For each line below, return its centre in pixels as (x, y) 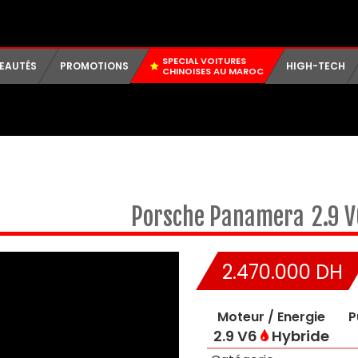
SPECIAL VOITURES (205, 61)
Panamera (257, 217)
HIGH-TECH (316, 66)
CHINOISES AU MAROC (213, 71)
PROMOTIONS (94, 66)
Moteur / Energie (271, 317)
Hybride (298, 336)
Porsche (170, 217)
